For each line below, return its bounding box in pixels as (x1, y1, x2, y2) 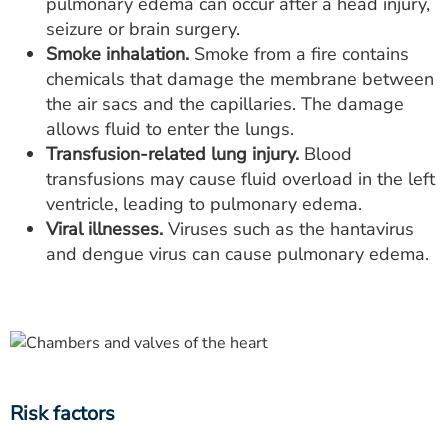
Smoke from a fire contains (189, 42, 409, 66)
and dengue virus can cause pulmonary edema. (46, 242, 429, 266)
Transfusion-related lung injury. (46, 142, 299, 166)
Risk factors (10, 400, 115, 427)
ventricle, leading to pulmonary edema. (46, 192, 362, 216)
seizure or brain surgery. (46, 17, 240, 41)
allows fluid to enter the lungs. (46, 117, 294, 141)
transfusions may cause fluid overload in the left (46, 167, 435, 191)
